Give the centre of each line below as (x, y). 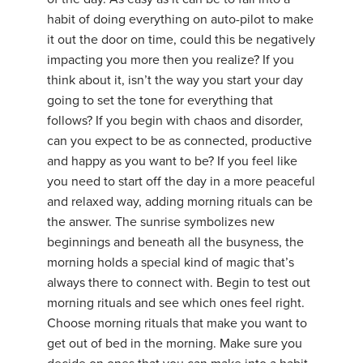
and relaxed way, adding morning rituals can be (180, 202)
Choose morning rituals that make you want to (177, 324)
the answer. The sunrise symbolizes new (161, 222)
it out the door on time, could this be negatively (181, 40)
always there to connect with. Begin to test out (179, 283)
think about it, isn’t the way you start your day (175, 81)
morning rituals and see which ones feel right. (176, 303)
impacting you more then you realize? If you (171, 60)
